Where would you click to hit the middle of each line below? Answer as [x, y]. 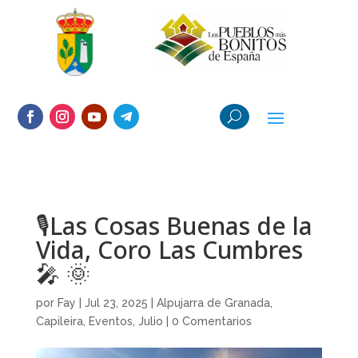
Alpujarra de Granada [213, 303]
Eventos [110, 321]
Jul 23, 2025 [116, 303]
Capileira [59, 321]
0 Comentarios [211, 321]
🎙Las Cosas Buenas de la [174, 226]
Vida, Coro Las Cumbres [169, 250]
